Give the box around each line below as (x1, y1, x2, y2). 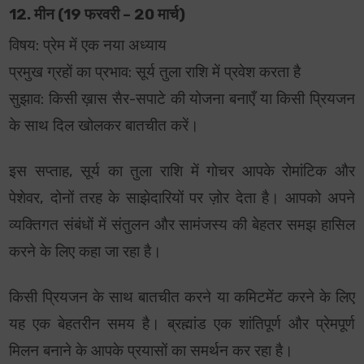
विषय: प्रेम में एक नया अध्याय (9, 37, 167, 55)
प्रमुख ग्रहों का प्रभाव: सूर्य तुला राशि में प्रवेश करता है (9, 63, 301, 82)
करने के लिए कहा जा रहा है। (9, 243, 162, 262)
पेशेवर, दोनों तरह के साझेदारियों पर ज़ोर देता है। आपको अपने (9, 189, 355, 208)
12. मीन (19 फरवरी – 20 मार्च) (9, 6, 186, 24)
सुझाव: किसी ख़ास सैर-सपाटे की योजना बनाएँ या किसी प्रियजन (9, 90, 355, 109)
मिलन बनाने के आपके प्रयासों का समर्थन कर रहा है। (9, 342, 294, 361)
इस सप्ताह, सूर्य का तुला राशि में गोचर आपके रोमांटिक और (9, 162, 355, 181)
